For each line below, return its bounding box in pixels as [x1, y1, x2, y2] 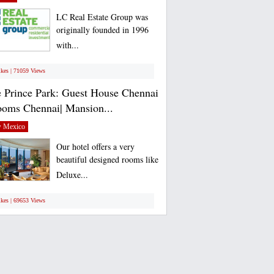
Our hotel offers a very [56, 141, 135, 152]
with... [56, 39, 79, 54]
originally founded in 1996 [56, 24, 149, 39]
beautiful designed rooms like [56, 154, 158, 168]
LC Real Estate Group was [56, 11, 148, 23]
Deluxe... [56, 169, 88, 183]
